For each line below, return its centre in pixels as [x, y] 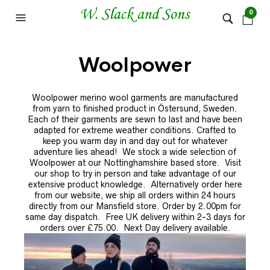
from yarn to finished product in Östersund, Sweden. [135, 108]
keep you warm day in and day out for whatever [135, 141]
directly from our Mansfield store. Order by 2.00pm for [135, 206]
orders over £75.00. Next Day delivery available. [135, 228]
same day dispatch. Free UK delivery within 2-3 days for [135, 217]
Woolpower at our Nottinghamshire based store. [127, 163]
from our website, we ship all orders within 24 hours [135, 195]
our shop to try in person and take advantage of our [135, 174]
